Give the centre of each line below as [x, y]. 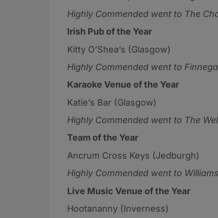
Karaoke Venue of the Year [123, 85]
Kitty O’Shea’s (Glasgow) [120, 49]
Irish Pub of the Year [109, 32]
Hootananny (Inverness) [119, 209]
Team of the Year [103, 138]
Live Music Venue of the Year [129, 191]
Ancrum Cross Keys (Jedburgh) [135, 155]
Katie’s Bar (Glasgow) [113, 102]
